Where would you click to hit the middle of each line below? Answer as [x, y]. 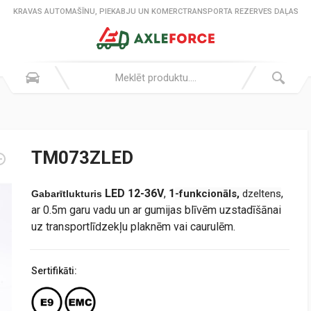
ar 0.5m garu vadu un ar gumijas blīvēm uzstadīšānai [156, 210]
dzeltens [262, 194]
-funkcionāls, [209, 194]
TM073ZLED [82, 158]
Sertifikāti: [54, 271]
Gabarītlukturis [68, 194]
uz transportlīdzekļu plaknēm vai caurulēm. [133, 227]
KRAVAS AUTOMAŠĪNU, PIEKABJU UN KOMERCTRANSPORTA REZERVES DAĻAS [155, 11]
